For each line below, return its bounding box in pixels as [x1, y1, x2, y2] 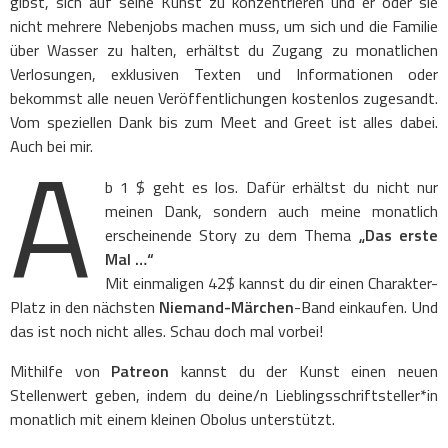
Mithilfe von [10, 358, 112, 383]
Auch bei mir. [10, 134, 93, 159]
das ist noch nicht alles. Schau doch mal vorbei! [10, 318, 323, 343]
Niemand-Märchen [159, 294, 294, 319]
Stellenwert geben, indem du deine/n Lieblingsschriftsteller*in [10, 382, 438, 407]
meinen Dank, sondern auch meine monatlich [104, 198, 438, 223]
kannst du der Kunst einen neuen [180, 358, 438, 383]
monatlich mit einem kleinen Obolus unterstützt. [10, 406, 335, 431]
